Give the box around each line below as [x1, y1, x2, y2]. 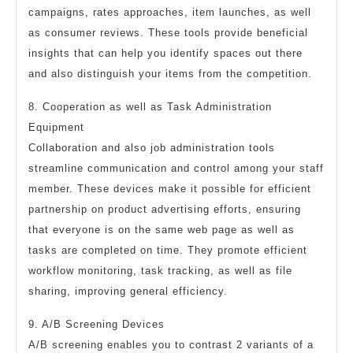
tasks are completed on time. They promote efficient [28, 243, 307, 256]
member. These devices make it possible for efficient [28, 182, 311, 195]
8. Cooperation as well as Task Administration [28, 100, 272, 113]
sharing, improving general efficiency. [28, 284, 228, 297]
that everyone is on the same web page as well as [28, 223, 295, 236]
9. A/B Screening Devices [28, 318, 165, 330]
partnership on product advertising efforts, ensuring [28, 203, 301, 215]
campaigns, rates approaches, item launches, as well [28, 6, 311, 18]
